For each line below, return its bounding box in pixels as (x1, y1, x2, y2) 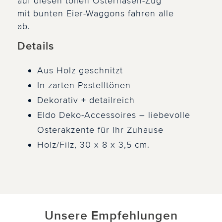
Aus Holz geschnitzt (37, 65, 123, 76)
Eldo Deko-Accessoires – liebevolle (37, 110, 190, 121)
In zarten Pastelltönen (37, 80, 131, 91)
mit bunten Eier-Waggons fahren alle (17, 8, 174, 19)
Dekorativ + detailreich (37, 95, 135, 106)
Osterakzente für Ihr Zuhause (37, 124, 164, 136)
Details (17, 40, 54, 54)
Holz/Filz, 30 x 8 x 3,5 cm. (37, 139, 150, 151)
